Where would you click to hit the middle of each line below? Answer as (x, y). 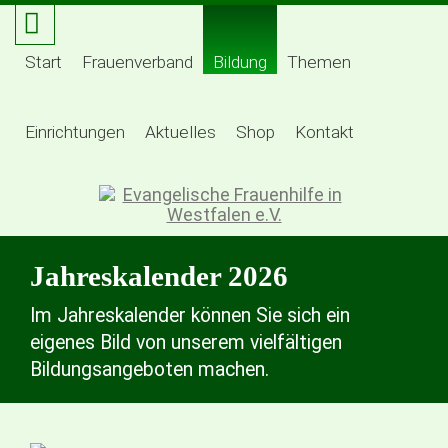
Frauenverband (137, 62)
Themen (319, 62)
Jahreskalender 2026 (159, 276)
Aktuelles (180, 132)
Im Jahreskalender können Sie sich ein (190, 315)
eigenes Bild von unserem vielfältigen (186, 342)
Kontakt (324, 132)
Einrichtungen (75, 132)
